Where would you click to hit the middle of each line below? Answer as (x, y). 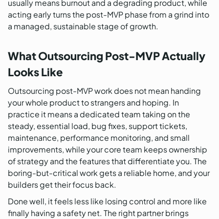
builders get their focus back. (62, 185)
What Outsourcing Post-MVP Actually (107, 56)
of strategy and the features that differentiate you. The (107, 161)
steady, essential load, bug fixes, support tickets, (98, 126)
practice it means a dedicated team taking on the (99, 114)
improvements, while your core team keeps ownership (108, 150)
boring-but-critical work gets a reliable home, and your (109, 173)
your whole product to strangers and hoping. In (93, 103)
